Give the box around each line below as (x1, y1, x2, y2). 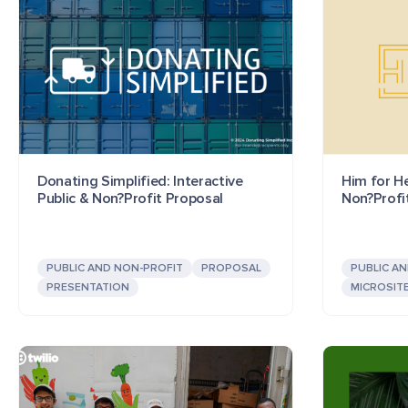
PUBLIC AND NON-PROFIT (46, 261, 183, 276)
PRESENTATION (46, 280, 129, 295)
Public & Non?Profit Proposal (37, 189, 224, 209)
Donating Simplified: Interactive (37, 172, 243, 191)
